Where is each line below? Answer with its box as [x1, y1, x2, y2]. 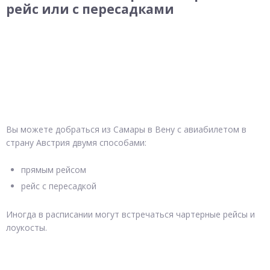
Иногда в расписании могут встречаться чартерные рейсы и [6, 208, 255, 220]
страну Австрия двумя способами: [6, 137, 146, 149]
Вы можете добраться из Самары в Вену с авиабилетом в [6, 124, 246, 136]
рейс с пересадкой [21, 180, 96, 192]
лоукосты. [6, 221, 47, 233]
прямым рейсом [21, 163, 86, 175]
